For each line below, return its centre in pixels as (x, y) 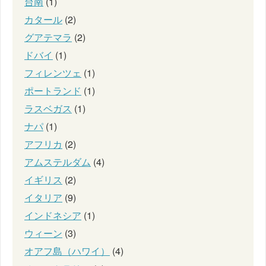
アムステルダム (58, 162)
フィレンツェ (53, 73)
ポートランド (53, 91)
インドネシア (53, 216)
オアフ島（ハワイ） (67, 251)
